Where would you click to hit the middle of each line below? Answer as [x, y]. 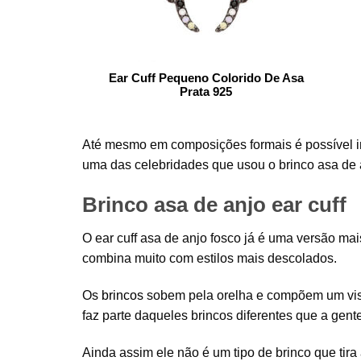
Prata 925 [206, 91]
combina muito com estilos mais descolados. [210, 259]
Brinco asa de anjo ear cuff [214, 204]
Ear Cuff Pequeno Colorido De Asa [206, 78]
